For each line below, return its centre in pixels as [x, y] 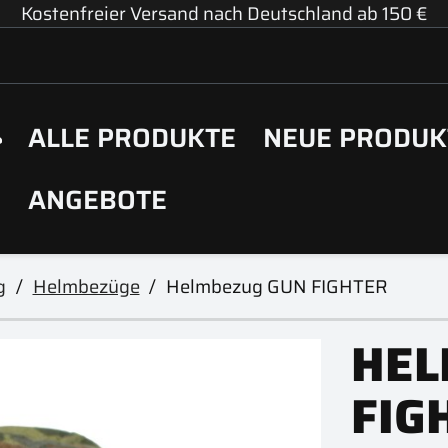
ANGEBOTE [98, 199]
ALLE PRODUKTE [132, 137]
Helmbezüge [86, 286]
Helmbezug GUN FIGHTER [277, 286]
